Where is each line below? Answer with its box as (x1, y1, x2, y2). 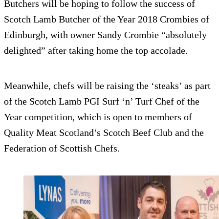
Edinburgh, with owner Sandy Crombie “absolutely (4, 29, 207, 40)
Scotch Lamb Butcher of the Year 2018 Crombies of (4, 13, 209, 24)
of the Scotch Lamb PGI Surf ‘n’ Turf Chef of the (4, 95, 199, 107)
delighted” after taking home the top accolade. (4, 44, 188, 56)
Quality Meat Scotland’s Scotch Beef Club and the (4, 127, 204, 138)
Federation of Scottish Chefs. (4, 142, 120, 153)
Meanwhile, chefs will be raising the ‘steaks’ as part (4, 80, 211, 91)
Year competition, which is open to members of (4, 111, 192, 122)
